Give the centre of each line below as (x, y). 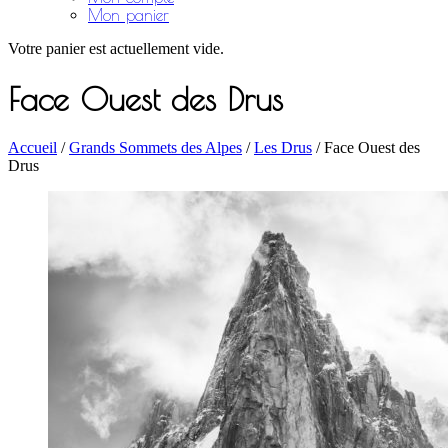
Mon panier (128, 15)
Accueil (32, 148)
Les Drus (283, 148)
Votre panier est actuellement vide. (116, 49)
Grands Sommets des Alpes (155, 148)
